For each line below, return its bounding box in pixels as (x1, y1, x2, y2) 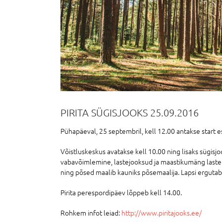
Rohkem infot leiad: (60, 207, 121, 218)
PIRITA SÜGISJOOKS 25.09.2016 (60, 107, 199, 119)
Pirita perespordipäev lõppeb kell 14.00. (60, 187, 182, 197)
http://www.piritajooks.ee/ (121, 207, 202, 218)
